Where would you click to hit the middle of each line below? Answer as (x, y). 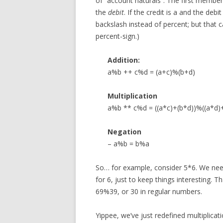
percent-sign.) (117, 36)
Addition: (124, 60)
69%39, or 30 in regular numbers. (149, 191)
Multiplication (132, 96)
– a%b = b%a (128, 144)
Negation (124, 132)
